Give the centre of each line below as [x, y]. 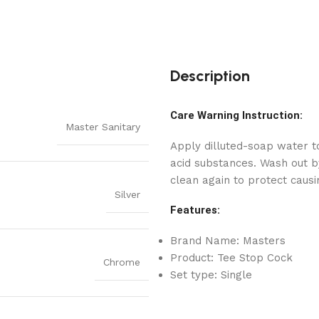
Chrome [122, 262]
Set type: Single [211, 274]
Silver [127, 194]
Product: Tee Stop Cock [231, 257]
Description [210, 75]
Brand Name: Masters [228, 240]
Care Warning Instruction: [236, 115]
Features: [195, 210]
